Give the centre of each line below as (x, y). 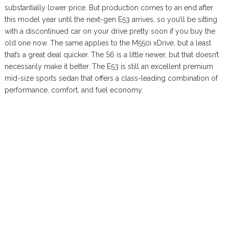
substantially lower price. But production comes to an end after (109, 8)
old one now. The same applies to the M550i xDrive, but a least (108, 43)
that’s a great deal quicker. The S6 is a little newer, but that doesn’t (111, 55)
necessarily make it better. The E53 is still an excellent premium (109, 67)
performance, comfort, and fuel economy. (74, 90)
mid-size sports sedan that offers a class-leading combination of (111, 78)
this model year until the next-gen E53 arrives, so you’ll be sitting (111, 20)
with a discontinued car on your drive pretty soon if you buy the (110, 31)
